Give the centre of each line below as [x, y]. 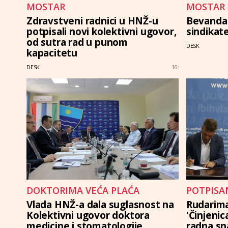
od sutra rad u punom [77, 42]
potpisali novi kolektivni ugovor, [102, 32]
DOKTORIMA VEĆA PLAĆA [83, 191]
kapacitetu [52, 53]
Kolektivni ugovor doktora [88, 216]
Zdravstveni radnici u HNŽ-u [92, 21]
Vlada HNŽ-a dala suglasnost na [101, 205]
